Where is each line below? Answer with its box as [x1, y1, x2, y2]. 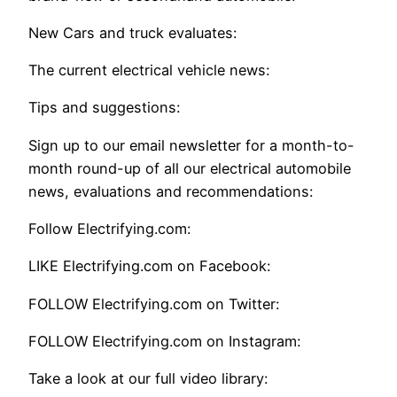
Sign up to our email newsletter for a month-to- [28, 136, 354, 154]
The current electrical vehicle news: [28, 61, 269, 80]
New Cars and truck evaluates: [28, 23, 237, 42]
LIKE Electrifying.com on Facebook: [28, 257, 270, 276]
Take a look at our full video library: [28, 370, 268, 388]
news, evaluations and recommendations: [28, 182, 313, 200]
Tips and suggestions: [28, 98, 180, 117]
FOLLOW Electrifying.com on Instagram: [28, 331, 300, 350]
